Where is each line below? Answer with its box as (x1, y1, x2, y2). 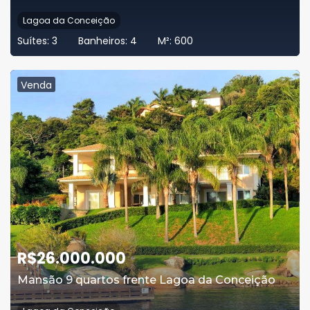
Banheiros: (78, 34, 130, 48)
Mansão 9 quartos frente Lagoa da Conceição (17, 273, 275, 286)
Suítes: (17, 34, 52, 48)
